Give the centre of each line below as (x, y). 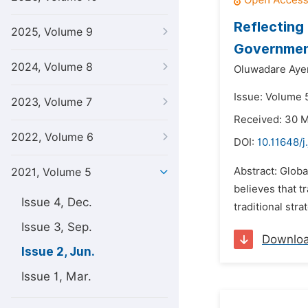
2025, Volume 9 (52, 32)
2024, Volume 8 (52, 67)
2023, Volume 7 (52, 102)
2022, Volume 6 (52, 137)
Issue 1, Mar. (56, 276)
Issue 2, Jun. (58, 252)
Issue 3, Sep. (57, 227)
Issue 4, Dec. (57, 202)
